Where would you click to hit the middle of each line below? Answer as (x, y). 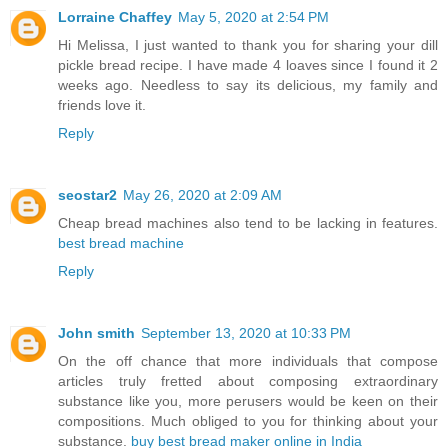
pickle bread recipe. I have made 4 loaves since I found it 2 (248, 64)
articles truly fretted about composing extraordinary (248, 380)
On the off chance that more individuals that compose (248, 360)
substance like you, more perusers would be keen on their (248, 400)
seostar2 (87, 194)
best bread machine (121, 242)
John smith (96, 332)
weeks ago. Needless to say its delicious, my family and (248, 84)
